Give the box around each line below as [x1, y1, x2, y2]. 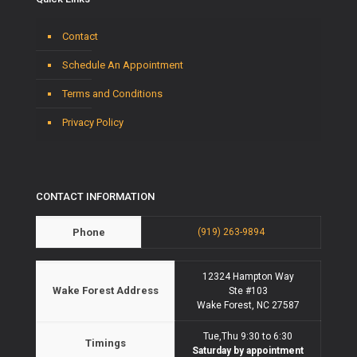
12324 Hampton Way [202, 270, 294, 282]
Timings [85, 336, 126, 349]
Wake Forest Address [53, 284, 159, 296]
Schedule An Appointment [62, 58, 183, 71]
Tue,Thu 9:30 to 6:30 [203, 330, 292, 342]
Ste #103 [228, 284, 268, 296]
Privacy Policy [62, 116, 124, 128]
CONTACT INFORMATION [36, 190, 155, 202]
